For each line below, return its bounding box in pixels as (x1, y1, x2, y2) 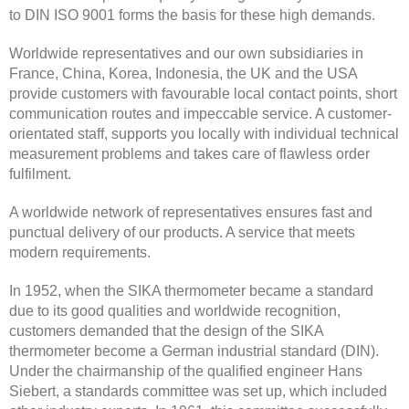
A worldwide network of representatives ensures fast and (9, 204, 372, 220)
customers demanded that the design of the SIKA (9, 322, 323, 339)
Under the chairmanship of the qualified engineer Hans (9, 362, 362, 379)
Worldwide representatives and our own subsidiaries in (9, 45, 363, 61)
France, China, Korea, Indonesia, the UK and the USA (9, 65, 357, 81)
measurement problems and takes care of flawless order (9, 145, 370, 162)
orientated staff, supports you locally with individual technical (9, 125, 399, 142)
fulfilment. (9, 165, 71, 182)
